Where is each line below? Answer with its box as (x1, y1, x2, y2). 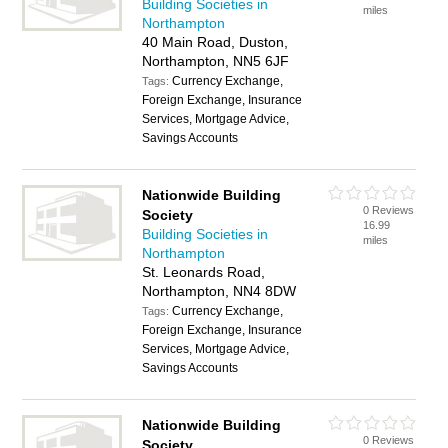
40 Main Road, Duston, (142, 34, 289, 50)
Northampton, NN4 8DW (142, 283, 297, 299)
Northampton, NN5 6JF (142, 53, 290, 69)
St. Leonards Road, (142, 264, 266, 280)
